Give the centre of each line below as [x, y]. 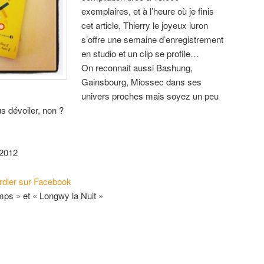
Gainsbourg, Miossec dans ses [142, 81]
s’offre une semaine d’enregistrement [153, 39]
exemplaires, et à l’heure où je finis [148, 11]
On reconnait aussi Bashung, [137, 67]
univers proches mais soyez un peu [150, 95]
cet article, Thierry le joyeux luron [145, 25]
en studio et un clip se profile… [141, 53]
